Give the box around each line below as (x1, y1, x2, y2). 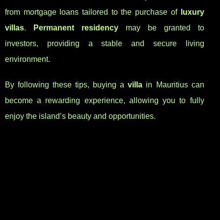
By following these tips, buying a (5, 81, 128, 89)
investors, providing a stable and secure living (5, 39, 204, 48)
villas (5, 24, 24, 32)
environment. (5, 55, 50, 64)
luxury (180, 8, 204, 17)
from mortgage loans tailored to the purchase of (5, 8, 181, 17)
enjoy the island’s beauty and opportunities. (5, 112, 156, 121)
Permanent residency (33, 24, 118, 32)
